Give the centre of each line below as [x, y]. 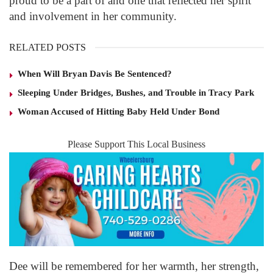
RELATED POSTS [48, 47]
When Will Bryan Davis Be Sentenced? [95, 73]
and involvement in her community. [93, 16]
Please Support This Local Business [136, 144]
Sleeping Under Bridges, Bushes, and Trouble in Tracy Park [136, 92]
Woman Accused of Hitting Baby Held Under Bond [119, 111]
